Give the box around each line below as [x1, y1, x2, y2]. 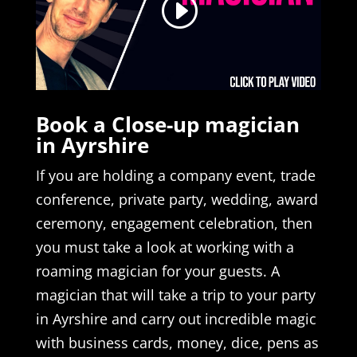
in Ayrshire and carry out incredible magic [35, 308, 316, 328]
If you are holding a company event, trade [35, 165, 316, 185]
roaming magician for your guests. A [35, 261, 280, 280]
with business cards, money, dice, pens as [35, 332, 319, 352]
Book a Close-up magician [35, 109, 300, 139]
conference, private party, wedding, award [35, 189, 318, 209]
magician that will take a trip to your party [35, 284, 316, 304]
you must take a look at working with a [35, 237, 294, 257]
